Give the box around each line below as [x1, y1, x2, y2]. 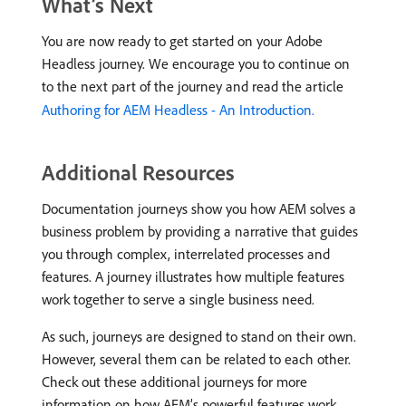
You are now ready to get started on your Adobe [42, 32, 323, 50]
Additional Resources [42, 159, 235, 186]
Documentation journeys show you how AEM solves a [42, 199, 356, 217]
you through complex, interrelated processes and [42, 245, 330, 263]
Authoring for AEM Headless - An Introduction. [42, 101, 314, 119]
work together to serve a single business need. [42, 290, 314, 308]
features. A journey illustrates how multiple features [42, 267, 344, 285]
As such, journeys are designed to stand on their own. [42, 327, 356, 345]
